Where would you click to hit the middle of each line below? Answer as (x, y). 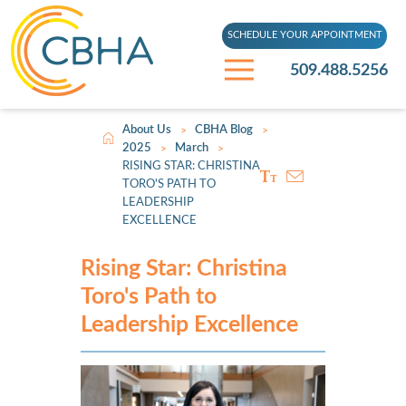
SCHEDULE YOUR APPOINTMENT (304, 35)
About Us (147, 130)
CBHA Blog (224, 130)
